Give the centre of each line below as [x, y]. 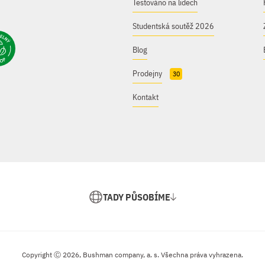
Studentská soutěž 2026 [173, 26]
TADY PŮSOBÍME [137, 197]
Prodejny [147, 73]
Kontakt [146, 97]
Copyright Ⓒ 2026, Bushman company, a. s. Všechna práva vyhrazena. [132, 255]
